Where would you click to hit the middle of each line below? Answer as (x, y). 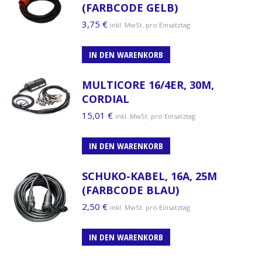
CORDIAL (106, 99)
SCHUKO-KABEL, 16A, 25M (149, 176)
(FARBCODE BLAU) (130, 190)
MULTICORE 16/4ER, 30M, (148, 85)
